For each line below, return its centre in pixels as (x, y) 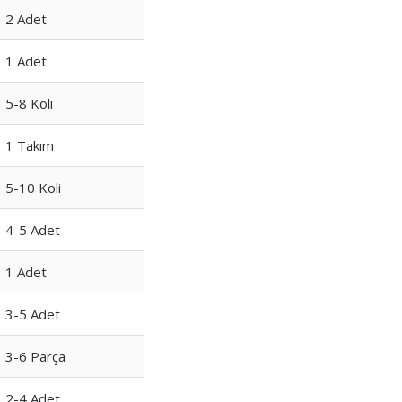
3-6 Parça (35, 356)
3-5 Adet (33, 314)
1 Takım (30, 145)
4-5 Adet (33, 230)
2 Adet (26, 19)
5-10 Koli (33, 188)
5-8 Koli (29, 103)
